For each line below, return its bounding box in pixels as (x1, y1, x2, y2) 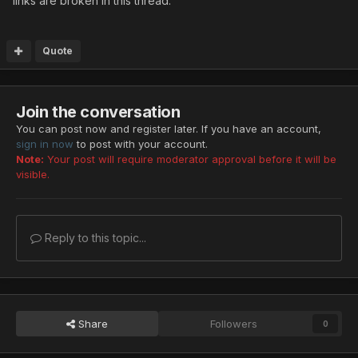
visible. (16, 168, 50, 181)
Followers (210, 317, 258, 331)
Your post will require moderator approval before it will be (44, 153, 336, 166)
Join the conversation (16, 102, 181, 122)
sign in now (16, 137, 74, 151)
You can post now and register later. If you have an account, (16, 122, 321, 136)
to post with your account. (74, 137, 208, 151)
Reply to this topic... (42, 231, 146, 245)
